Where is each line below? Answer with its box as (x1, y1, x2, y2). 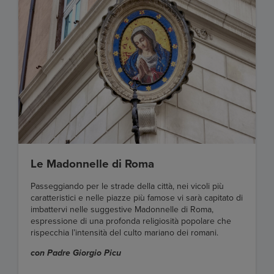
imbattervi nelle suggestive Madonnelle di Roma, (31, 204, 213, 215)
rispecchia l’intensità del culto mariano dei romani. (31, 228, 218, 239)
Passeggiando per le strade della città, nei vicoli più (31, 181, 224, 192)
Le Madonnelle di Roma (31, 157, 154, 171)
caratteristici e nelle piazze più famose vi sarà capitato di (31, 193, 243, 204)
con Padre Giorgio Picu (31, 248, 121, 259)
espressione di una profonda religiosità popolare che (31, 216, 231, 227)
